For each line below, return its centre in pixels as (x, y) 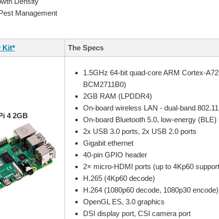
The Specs (86, 47)
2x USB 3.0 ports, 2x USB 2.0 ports (140, 131)
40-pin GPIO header (115, 155)
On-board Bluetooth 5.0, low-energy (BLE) (150, 120)
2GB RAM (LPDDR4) (117, 96)
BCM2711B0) (104, 85)
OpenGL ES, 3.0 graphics (124, 202)
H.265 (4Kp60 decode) (119, 178)
